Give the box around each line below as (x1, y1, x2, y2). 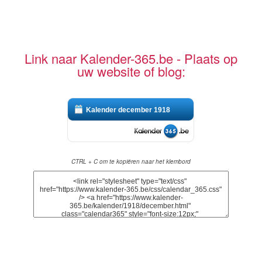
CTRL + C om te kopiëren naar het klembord (71, 157, 191, 166)
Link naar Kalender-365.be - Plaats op (25, 49, 237, 67)
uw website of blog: (77, 61, 185, 80)
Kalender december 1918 (86, 105, 171, 114)
